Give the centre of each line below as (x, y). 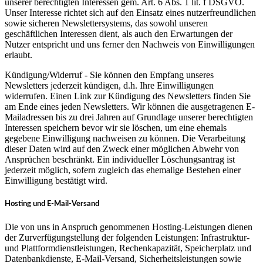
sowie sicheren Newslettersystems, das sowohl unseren (106, 23)
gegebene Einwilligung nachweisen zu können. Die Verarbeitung (125, 138)
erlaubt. (18, 55)
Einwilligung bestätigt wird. (56, 180)
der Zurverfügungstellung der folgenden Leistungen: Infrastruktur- (127, 238)
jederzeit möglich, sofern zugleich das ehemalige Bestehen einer (123, 170)
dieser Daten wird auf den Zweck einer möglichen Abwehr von (122, 149)
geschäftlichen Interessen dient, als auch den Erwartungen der (119, 33)
